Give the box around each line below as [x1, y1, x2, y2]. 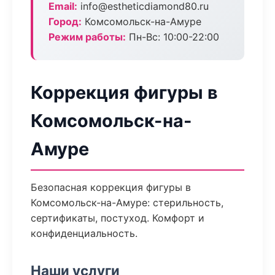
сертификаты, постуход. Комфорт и [31, 212, 204, 224]
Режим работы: [48, 31, 126, 43]
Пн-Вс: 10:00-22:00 [126, 31, 219, 43]
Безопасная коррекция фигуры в [31, 181, 191, 193]
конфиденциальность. [31, 227, 137, 239]
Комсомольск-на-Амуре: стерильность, [31, 196, 223, 209]
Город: [48, 15, 82, 28]
